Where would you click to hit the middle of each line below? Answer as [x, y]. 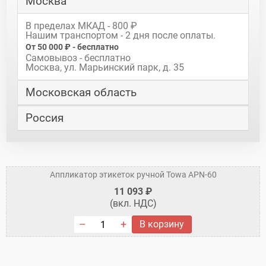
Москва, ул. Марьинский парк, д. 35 [104, 67]
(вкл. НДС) [133, 204]
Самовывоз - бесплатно [78, 58]
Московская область [81, 93]
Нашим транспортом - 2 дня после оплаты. [120, 35]
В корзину [162, 224]
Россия [45, 118]
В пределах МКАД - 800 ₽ [81, 26]
